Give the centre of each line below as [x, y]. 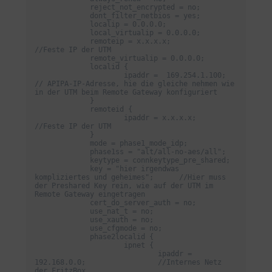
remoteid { [62, 110]
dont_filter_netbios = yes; [62, 16]
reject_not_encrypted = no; [62, 8]
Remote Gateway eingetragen [90, 195]
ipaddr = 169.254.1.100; [79, 76]
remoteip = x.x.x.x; [62, 42]
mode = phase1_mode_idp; [62, 144]
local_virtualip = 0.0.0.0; [62, 33]
